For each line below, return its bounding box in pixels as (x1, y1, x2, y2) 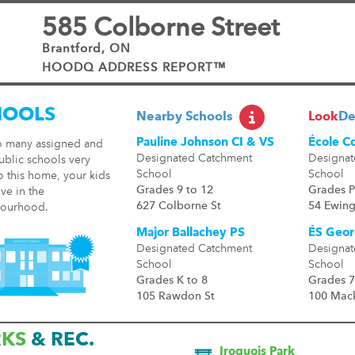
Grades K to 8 (136, 275, 208, 286)
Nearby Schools (136, 111, 233, 124)
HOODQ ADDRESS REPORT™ (41, 62, 226, 74)
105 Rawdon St (136, 291, 215, 302)
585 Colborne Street (41, 16, 280, 42)
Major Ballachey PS (136, 227, 245, 239)
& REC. (26, 331, 94, 350)
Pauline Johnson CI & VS (136, 137, 274, 149)
